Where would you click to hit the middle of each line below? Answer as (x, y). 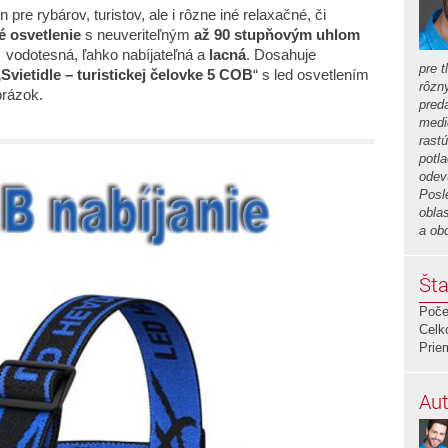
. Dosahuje (281, 54)
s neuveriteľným (137, 34)
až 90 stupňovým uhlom (277, 34)
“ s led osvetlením (311, 74)
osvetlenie (45, 34)
